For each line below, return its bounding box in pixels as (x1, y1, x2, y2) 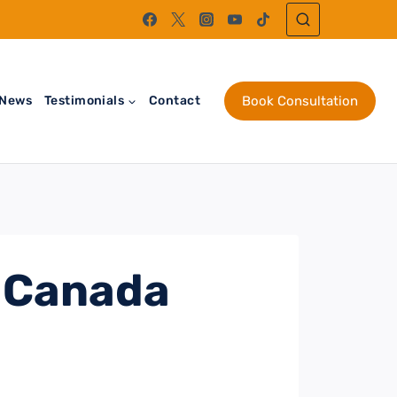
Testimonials (44, 92, 125, 108)
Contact (149, 92, 200, 108)
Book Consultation (242, 92, 358, 109)
